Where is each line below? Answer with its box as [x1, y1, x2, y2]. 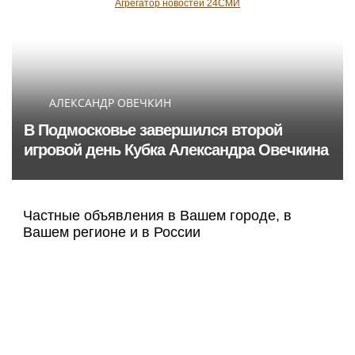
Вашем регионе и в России [23, 224, 200, 241]
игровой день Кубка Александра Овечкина [24, 141, 328, 159]
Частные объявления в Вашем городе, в [23, 208, 292, 224]
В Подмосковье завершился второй [24, 121, 282, 139]
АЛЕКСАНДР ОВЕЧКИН [49, 95, 171, 111]
